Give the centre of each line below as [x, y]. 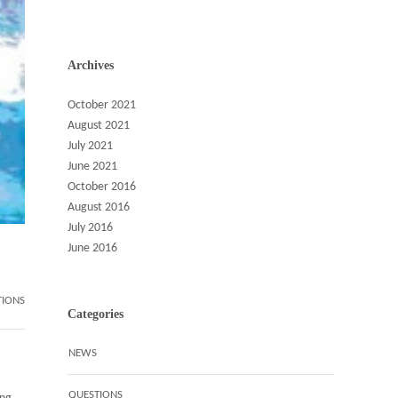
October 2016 [102, 187]
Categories [96, 314]
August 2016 [99, 207]
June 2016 [92, 248]
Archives [91, 65]
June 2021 [92, 167]
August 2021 [99, 126]
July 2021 [90, 146]
